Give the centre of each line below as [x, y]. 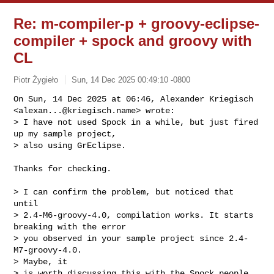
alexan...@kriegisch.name [77, 110]
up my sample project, [65, 134]
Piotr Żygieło [36, 80]
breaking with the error [70, 227]
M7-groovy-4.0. [48, 250]
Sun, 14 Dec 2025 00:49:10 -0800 [131, 80]
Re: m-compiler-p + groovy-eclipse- [137, 24]
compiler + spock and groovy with [133, 41]
